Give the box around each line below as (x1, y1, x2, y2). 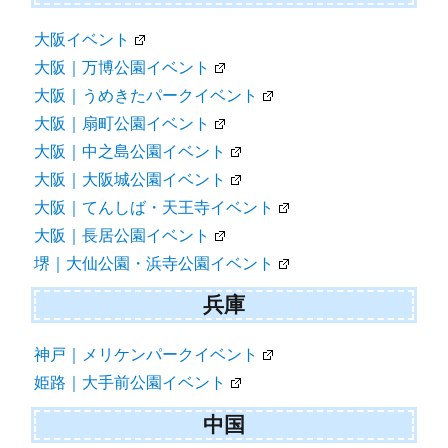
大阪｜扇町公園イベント (34, 114, 211, 132)
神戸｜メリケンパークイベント (34, 346, 259, 364)
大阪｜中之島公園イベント (34, 142, 227, 160)
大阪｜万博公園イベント (34, 58, 211, 76)
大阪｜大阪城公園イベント (34, 170, 227, 188)
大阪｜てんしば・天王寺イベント (34, 198, 275, 216)
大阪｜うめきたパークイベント (34, 86, 259, 104)
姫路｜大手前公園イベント (34, 374, 227, 392)
